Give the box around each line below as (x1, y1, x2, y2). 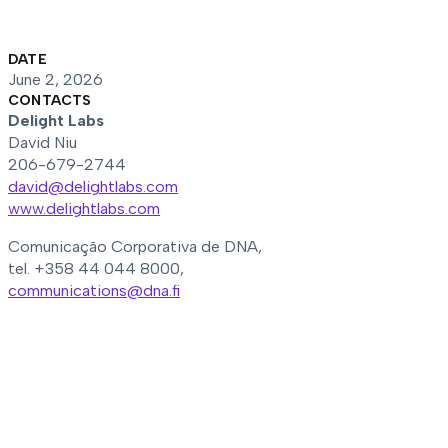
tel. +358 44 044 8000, (8, 259, 184, 278)
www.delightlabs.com (8, 199, 160, 218)
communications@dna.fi (8, 281, 180, 300)
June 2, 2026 (8, 70, 103, 89)
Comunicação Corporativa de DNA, (8, 237, 262, 256)
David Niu (8, 133, 77, 152)
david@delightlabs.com (8, 177, 178, 196)
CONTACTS (8, 92, 92, 109)
